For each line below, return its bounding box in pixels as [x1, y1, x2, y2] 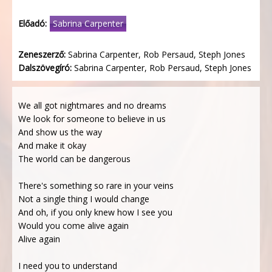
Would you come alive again [18, 220, 129, 231]
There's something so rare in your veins [18, 180, 174, 191]
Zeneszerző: [18, 49, 66, 60]
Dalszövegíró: [18, 62, 72, 73]
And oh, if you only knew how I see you [18, 206, 172, 218]
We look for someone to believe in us [18, 113, 166, 124]
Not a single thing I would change [18, 193, 149, 205]
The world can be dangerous [18, 153, 131, 165]
